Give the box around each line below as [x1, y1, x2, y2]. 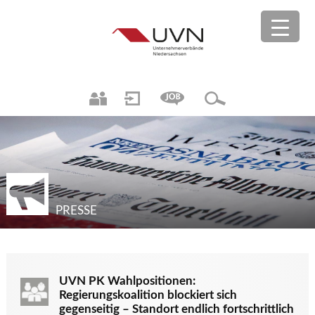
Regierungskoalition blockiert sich [58, 289, 237, 301]
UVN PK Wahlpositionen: [58, 275, 195, 287]
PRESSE [55, 205, 97, 217]
